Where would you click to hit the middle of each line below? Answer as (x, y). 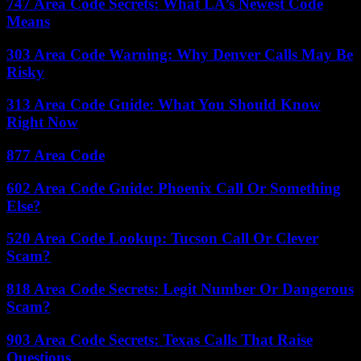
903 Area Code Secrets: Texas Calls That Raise (160, 339)
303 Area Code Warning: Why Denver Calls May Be (180, 54)
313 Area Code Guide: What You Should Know (164, 105)
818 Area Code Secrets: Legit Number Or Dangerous (180, 289)
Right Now (42, 122)
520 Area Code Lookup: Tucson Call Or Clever (162, 239)
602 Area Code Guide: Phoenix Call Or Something (174, 188)
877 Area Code (56, 155)
